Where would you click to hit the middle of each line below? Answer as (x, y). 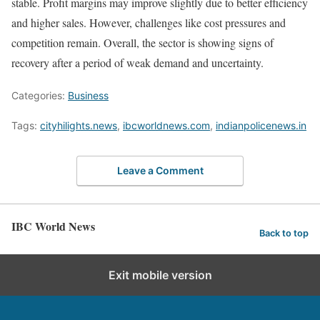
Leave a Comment (160, 170)
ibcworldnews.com (166, 125)
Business (88, 95)
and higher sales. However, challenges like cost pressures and (149, 22)
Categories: (40, 95)
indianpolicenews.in (261, 125)
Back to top (284, 234)
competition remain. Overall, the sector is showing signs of (142, 42)
